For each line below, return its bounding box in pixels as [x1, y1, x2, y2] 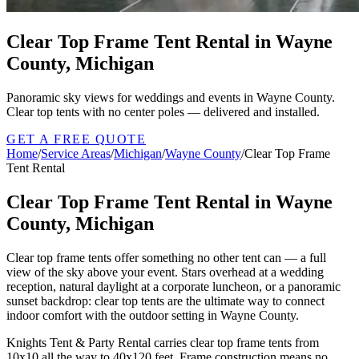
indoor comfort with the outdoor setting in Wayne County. [6, 308, 299, 322]
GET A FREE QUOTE [6, 131, 146, 146]
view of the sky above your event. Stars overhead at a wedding [6, 264, 324, 279]
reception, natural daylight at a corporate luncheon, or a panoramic [6, 279, 341, 293]
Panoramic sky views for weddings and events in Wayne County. [6, 90, 335, 104]
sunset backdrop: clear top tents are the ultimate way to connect [6, 293, 325, 308]
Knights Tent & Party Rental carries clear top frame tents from [6, 335, 319, 349]
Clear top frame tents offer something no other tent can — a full [6, 250, 326, 264]
